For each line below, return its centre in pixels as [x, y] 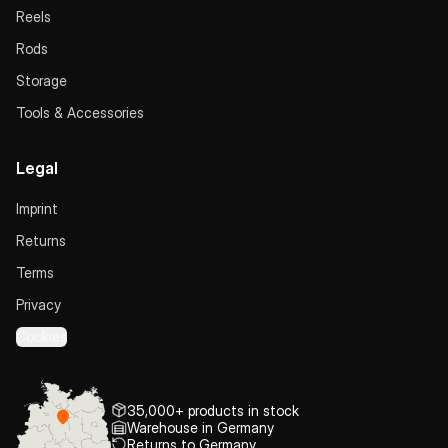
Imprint [37, 208]
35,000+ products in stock [212, 410]
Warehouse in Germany [200, 427]
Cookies [41, 336]
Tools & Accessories [80, 112]
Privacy [38, 304]
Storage [41, 80]
